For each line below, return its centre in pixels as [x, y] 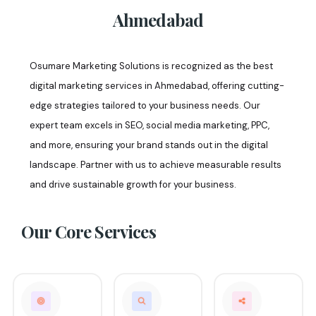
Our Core [58, 232]
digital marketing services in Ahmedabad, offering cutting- [157, 86]
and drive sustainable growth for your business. [133, 185]
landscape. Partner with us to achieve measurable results [156, 165]
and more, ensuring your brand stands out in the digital [149, 145]
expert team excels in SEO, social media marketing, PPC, [150, 126]
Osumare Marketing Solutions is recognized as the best [151, 66]
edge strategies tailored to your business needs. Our [145, 106]
